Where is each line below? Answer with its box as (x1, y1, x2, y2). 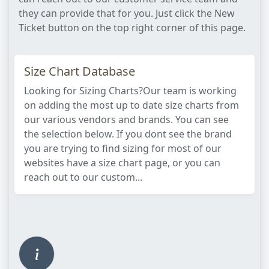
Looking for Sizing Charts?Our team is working (24, 84, 237, 97)
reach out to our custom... (24, 171, 142, 184)
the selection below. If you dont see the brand (24, 127, 232, 141)
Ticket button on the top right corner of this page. (19, 21, 246, 34)
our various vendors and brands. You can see (24, 113, 229, 126)
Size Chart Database (24, 63, 135, 79)
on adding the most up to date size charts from (24, 98, 239, 112)
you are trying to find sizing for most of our (24, 142, 222, 155)
